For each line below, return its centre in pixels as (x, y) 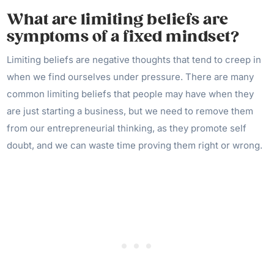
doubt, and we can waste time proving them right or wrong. (135, 145)
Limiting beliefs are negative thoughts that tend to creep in (134, 60)
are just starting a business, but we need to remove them (130, 111)
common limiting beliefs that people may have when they (131, 94)
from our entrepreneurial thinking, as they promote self (127, 128)
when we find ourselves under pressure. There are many (131, 77)
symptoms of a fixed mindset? (123, 37)
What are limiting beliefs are (118, 20)
